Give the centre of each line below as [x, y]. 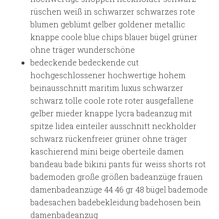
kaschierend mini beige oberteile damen [107, 151]
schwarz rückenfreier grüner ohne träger [109, 139]
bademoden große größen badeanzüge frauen [117, 177]
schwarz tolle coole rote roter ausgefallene [112, 100]
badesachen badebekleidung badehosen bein [116, 202]
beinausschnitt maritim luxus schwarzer [107, 88]
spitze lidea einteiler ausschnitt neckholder [114, 126]
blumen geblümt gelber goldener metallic [108, 24]
